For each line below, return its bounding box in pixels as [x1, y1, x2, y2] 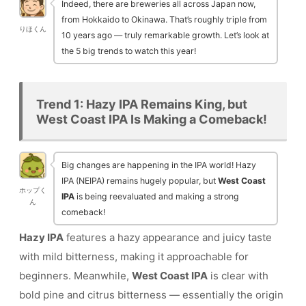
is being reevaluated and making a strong [74, 191, 239, 201]
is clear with [208, 268, 268, 282]
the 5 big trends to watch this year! [61, 46, 196, 57]
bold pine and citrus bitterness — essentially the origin [19, 288, 283, 301]
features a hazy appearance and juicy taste [64, 230, 272, 244]
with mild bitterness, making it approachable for [19, 249, 249, 263]
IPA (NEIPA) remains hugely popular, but [61, 175, 218, 186]
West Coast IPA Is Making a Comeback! [36, 111, 267, 126]
